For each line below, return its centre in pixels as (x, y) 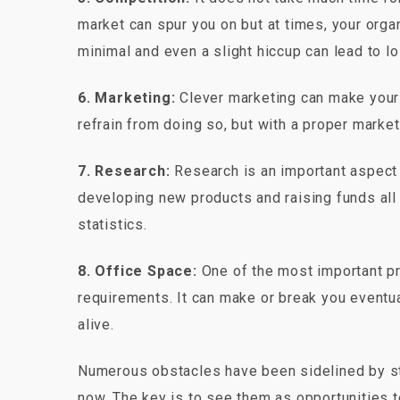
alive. (96, 324)
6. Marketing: (127, 97)
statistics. (115, 224)
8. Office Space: (137, 271)
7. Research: (124, 171)
